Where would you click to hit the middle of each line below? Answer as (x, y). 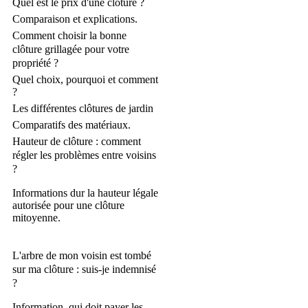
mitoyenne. (36, 218)
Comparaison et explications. (75, 19)
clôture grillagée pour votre (71, 49)
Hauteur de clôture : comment (77, 142)
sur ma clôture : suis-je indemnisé (84, 269)
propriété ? (35, 63)
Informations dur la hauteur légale (85, 193)
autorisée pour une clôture (68, 206)
